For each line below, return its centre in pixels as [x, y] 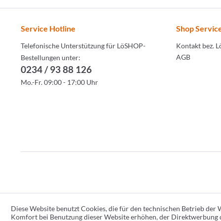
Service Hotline [48, 28]
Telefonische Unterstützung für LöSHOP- [83, 46]
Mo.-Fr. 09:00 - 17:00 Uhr [59, 82]
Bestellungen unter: [51, 57]
